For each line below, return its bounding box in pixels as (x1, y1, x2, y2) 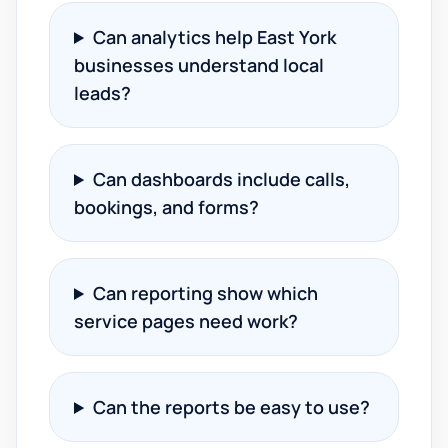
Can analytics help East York (93, 25, 337, 49)
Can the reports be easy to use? (93, 395, 371, 419)
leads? (74, 81, 131, 105)
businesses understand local (74, 53, 324, 77)
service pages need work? (74, 309, 298, 333)
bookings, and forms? (74, 195, 259, 219)
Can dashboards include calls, (93, 167, 351, 191)
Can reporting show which (93, 281, 319, 305)
